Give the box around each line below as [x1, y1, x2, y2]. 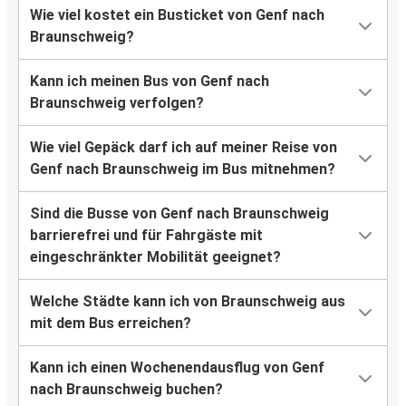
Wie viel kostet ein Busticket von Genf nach [30, 6, 324, 24]
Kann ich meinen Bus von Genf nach [30, 72, 269, 91]
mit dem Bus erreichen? [30, 314, 191, 333]
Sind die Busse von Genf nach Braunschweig [30, 205, 329, 223]
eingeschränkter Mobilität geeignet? [30, 248, 281, 266]
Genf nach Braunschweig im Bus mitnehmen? [30, 160, 335, 179]
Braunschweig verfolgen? [30, 94, 204, 112]
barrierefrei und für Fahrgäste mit [30, 227, 263, 245]
